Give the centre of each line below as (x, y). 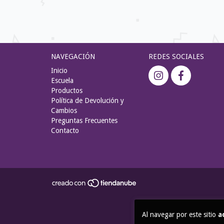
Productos (67, 91)
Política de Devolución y (87, 101)
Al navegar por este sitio (180, 214)
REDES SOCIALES (176, 57)
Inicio (59, 71)
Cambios (64, 111)
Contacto (65, 131)
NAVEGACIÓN (73, 57)
